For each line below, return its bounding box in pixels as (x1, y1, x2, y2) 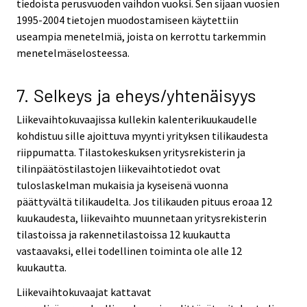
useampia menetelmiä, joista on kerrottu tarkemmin (16, 29, 266, 43)
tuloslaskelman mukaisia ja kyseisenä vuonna (16, 177, 228, 192)
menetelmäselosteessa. (16, 45, 130, 60)
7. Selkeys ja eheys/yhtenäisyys (16, 84, 256, 106)
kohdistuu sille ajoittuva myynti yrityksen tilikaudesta (16, 128, 268, 143)
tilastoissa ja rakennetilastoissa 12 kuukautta (16, 227, 230, 241)
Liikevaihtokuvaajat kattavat (16, 285, 151, 299)
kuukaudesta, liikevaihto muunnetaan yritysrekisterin (16, 210, 267, 225)
